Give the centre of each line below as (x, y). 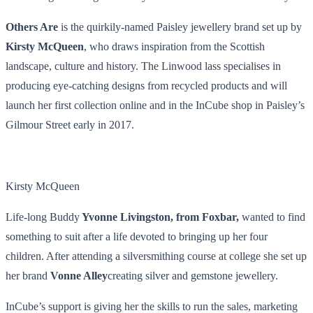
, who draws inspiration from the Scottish (174, 46)
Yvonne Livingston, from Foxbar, (161, 217)
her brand (28, 275)
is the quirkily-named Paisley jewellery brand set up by (180, 27)
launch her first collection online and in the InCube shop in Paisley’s (155, 105)
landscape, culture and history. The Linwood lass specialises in (143, 66)
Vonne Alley (79, 275)
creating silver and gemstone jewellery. (193, 275)
